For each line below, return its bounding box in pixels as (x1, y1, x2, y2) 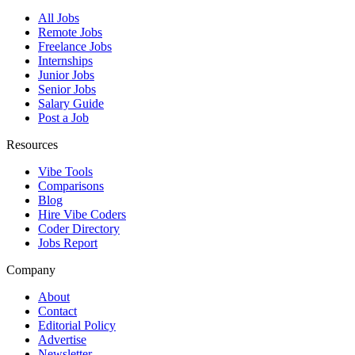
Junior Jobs (38, 67, 94, 82)
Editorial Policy (38, 318, 116, 332)
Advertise (38, 332, 86, 346)
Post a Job (38, 110, 89, 124)
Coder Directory (38, 221, 120, 235)
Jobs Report (38, 235, 97, 250)
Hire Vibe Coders (38, 207, 126, 221)
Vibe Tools (38, 164, 93, 178)
